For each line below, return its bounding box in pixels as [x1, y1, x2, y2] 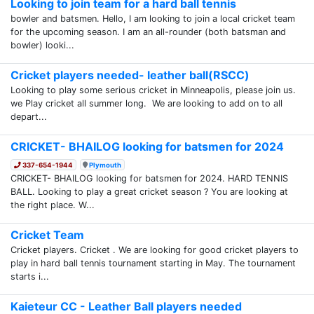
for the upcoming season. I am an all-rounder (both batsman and [11, 26, 286, 37]
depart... [11, 111, 47, 122]
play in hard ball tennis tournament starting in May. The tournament [11, 257, 296, 268]
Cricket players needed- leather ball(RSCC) [11, 67, 250, 82]
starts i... [11, 271, 49, 282]
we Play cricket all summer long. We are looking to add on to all [11, 97, 282, 109]
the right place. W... [11, 199, 95, 210]
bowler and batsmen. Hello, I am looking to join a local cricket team [11, 13, 295, 24]
